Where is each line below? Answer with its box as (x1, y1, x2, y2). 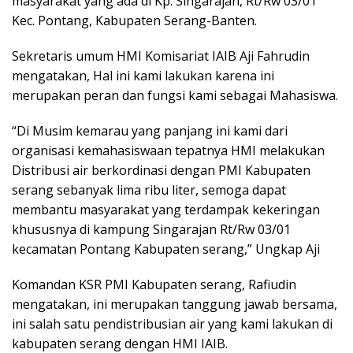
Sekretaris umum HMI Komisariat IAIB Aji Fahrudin (12, 47, 310, 65)
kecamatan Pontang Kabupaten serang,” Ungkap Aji (12, 240, 320, 258)
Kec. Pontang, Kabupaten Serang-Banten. (12, 12, 257, 30)
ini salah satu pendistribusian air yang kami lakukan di (12, 315, 333, 333)
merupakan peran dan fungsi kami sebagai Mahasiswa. (12, 87, 338, 105)
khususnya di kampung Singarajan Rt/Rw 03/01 (12, 221, 291, 239)
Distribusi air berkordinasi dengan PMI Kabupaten (12, 162, 310, 180)
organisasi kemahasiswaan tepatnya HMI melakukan (12, 142, 325, 160)
